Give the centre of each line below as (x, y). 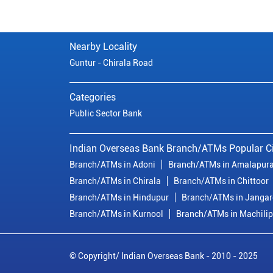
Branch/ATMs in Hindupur (119, 198)
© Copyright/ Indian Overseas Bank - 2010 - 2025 (164, 256)
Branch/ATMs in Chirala (115, 181)
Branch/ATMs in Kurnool (116, 214)
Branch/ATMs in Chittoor (221, 181)
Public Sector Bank (106, 114)
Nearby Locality (103, 47)
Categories (93, 97)
